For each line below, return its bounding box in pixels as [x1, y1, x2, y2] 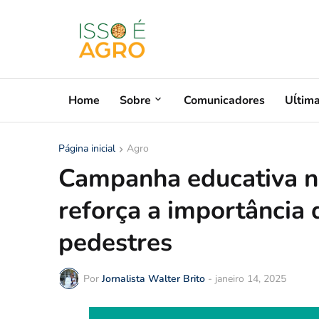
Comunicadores [184, 92, 265, 108]
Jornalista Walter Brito [102, 271, 205, 286]
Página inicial [58, 142, 115, 155]
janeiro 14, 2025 [215, 271, 286, 286]
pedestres [58, 226, 172, 259]
